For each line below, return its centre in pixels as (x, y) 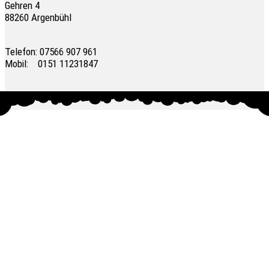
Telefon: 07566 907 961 (51, 51)
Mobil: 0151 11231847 (51, 63)
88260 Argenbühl (38, 17)
